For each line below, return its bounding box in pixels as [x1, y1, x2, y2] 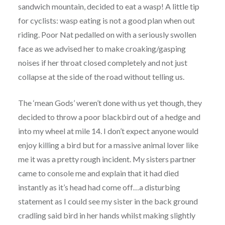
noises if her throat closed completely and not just [18, 58, 187, 68]
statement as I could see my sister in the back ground [18, 196, 198, 206]
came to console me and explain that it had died [18, 168, 179, 178]
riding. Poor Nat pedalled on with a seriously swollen [18, 30, 196, 40]
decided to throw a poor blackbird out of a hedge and [18, 112, 200, 122]
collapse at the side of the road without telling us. [18, 72, 184, 82]
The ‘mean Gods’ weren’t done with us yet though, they [18, 98, 202, 108]
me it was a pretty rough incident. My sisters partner [18, 154, 196, 164]
